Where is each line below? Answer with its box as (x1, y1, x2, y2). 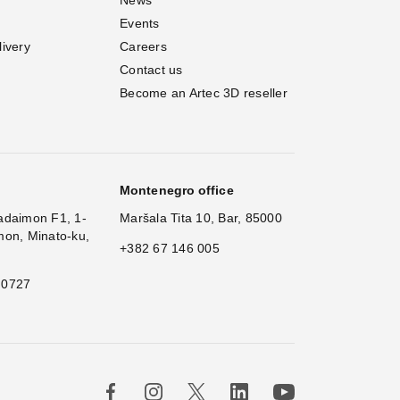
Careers (120, 38, 167, 54)
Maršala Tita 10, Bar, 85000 (120, 210, 282, 225)
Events (120, 15, 160, 30)
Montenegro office (120, 182, 234, 197)
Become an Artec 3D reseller (120, 85, 287, 100)
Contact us (120, 62, 183, 77)
